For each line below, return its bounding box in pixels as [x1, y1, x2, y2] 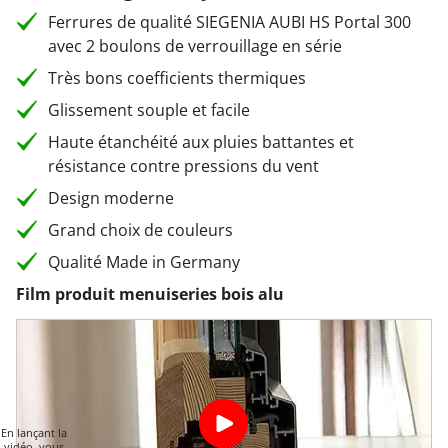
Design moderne [48, 187, 174, 209]
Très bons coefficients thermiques [48, 67, 306, 89]
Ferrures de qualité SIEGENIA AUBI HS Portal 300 [48, 11, 411, 33]
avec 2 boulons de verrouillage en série [48, 35, 342, 57]
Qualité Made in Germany [48, 251, 240, 273]
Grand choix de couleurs [48, 219, 233, 241]
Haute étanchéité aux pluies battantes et [48, 131, 354, 153]
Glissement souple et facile [48, 99, 250, 121]
